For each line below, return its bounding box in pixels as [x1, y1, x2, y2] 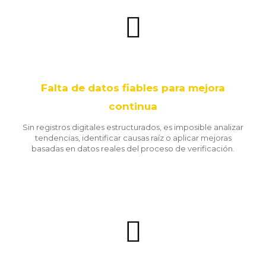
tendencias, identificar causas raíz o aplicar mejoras [34, 133, 232, 142]
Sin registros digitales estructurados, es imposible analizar [23, 122, 243, 132]
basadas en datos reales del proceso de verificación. [31, 144, 235, 153]
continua [109, 100, 157, 112]
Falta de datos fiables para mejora [41, 82, 225, 94]
